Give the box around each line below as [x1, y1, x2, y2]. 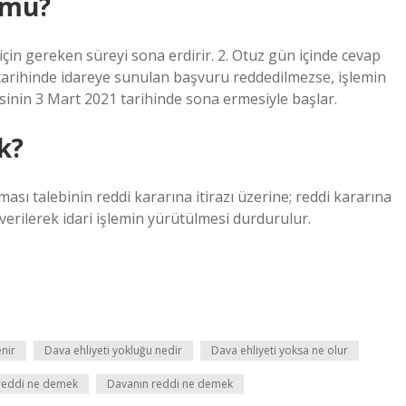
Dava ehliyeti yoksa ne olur [211, 343, 348, 358]
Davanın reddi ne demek [107, 376, 233, 391]
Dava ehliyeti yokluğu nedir [44, 343, 182, 358]
